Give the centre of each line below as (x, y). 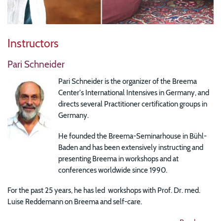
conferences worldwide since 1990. (114, 170)
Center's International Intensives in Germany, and (135, 93)
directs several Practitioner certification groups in (133, 104)
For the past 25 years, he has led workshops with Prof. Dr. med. (104, 190)
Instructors (33, 44)
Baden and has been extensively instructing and (131, 147)
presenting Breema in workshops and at (119, 158)
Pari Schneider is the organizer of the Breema (128, 81)
